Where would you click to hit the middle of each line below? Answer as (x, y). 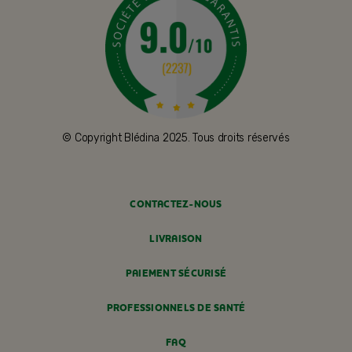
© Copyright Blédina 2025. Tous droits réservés (176, 138)
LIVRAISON (176, 240)
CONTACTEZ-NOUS (176, 205)
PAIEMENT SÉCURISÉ (176, 274)
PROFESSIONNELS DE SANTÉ (176, 309)
